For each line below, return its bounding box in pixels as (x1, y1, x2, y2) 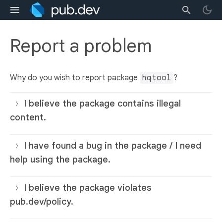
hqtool (142, 73, 171, 83)
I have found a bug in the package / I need (24, 140, 201, 152)
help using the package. (10, 154, 111, 166)
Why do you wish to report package (10, 73, 140, 83)
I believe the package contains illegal (24, 98, 181, 110)
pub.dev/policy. (10, 196, 73, 208)
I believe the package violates (24, 182, 152, 194)
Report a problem (10, 35, 152, 57)
